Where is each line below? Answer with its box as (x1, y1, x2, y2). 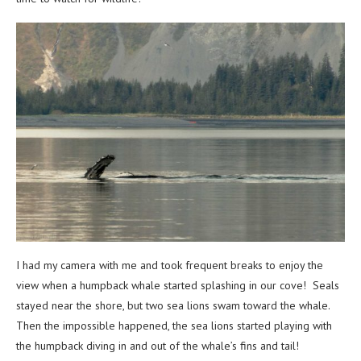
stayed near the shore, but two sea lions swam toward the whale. (16, 298, 333, 313)
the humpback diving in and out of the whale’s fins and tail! (16, 338, 302, 354)
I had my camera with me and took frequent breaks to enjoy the (16, 258, 323, 273)
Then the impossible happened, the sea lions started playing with (16, 318, 332, 334)
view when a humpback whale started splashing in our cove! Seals (16, 278, 339, 293)
